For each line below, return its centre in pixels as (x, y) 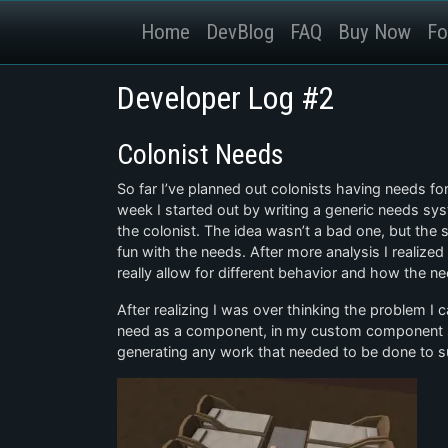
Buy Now (374, 32)
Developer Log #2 (226, 98)
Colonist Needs (200, 154)
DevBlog (240, 32)
